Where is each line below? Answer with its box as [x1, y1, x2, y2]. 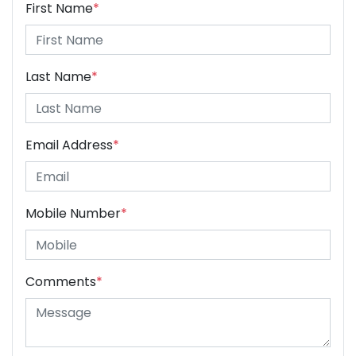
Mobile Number [25, 204, 121, 223]
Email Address [25, 136, 113, 155]
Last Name [25, 68, 91, 87]
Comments [25, 273, 96, 292]
